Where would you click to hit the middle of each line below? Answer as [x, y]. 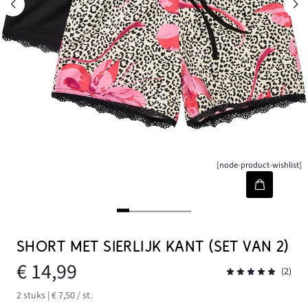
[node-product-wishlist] [260, 165]
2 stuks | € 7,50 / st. [54, 295]
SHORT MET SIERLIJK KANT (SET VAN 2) [153, 247]
